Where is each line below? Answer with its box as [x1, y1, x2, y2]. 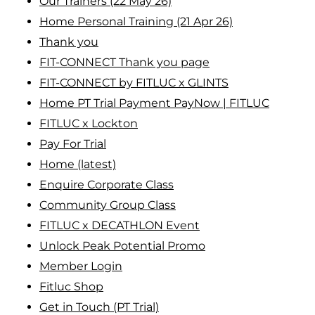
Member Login [39, 259, 122, 273]
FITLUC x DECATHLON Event [39, 218, 200, 232]
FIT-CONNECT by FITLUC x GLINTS [39, 75, 229, 89]
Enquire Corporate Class [39, 177, 174, 191]
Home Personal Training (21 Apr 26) [39, 14, 233, 28]
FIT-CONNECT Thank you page [39, 55, 210, 69]
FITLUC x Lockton [39, 116, 138, 130]
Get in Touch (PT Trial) [39, 300, 159, 314]
